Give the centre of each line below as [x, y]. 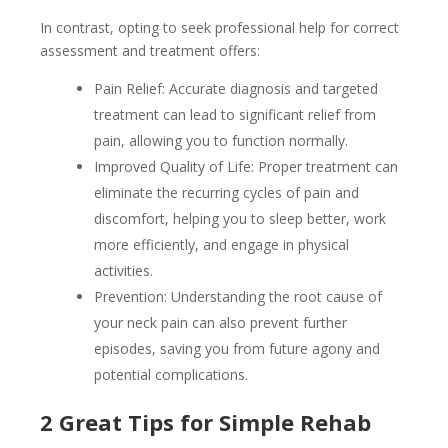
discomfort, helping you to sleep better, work [240, 219]
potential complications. [171, 375]
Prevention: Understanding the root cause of [238, 297]
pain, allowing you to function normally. [221, 141]
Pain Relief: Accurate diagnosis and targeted [236, 89]
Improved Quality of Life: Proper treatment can [246, 167]
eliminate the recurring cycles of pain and [226, 193]
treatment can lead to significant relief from [235, 115]
